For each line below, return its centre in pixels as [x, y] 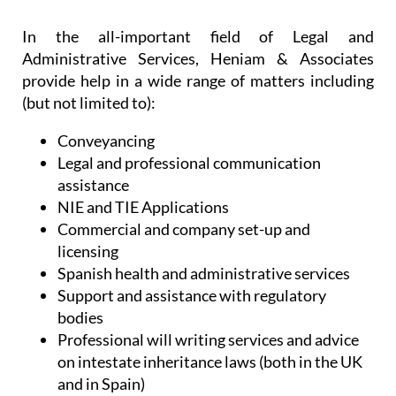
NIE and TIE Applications [143, 206]
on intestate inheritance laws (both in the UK [210, 361]
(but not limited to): [89, 102]
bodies [80, 317]
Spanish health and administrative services [204, 273]
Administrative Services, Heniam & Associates [198, 58]
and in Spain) [101, 383]
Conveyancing [106, 140]
